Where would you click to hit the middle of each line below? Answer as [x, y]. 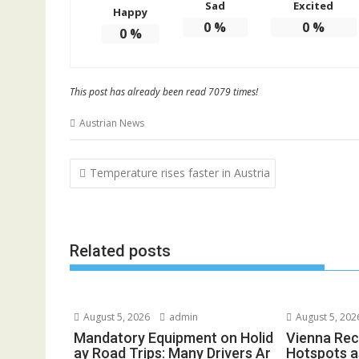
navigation [114, 189]
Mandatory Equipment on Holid [173, 338]
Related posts [120, 251]
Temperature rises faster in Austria [180, 172]
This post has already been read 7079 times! [164, 92]
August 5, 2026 [115, 317]
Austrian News [112, 123]
